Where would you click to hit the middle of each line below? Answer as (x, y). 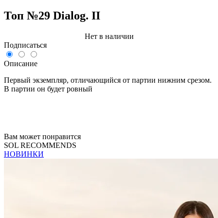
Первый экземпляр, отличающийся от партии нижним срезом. (108, 80)
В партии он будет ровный (48, 89)
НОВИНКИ (24, 154)
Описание (21, 63)
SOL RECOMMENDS (40, 145)
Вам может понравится (42, 136)
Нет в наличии (109, 36)
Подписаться (25, 45)
